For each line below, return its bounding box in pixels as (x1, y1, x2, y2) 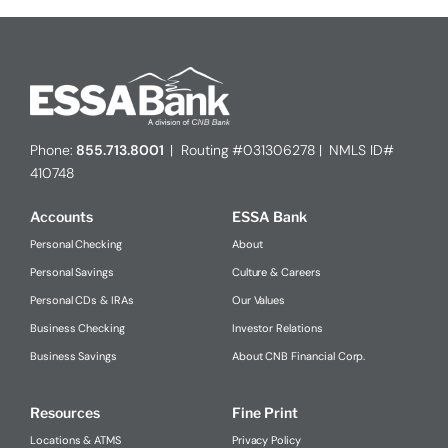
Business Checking (29, 321, 126, 336)
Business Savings (29, 349, 118, 364)
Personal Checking (29, 237, 123, 252)
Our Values (231, 293, 286, 308)
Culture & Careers (231, 265, 321, 280)
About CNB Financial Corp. (231, 349, 366, 364)
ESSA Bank (231, 208, 307, 226)
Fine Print (231, 404, 298, 422)
